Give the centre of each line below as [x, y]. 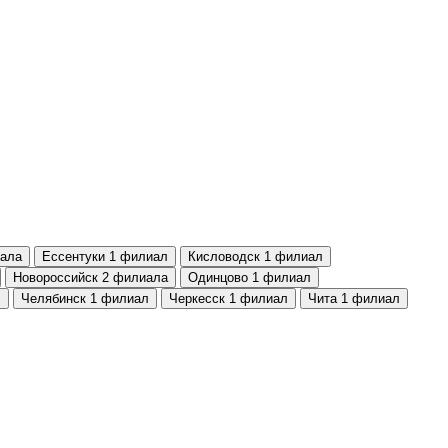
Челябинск [53, 298]
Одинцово [218, 277]
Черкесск [197, 298]
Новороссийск [55, 277]
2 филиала [135, 277]
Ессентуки [73, 256]
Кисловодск [224, 256]
